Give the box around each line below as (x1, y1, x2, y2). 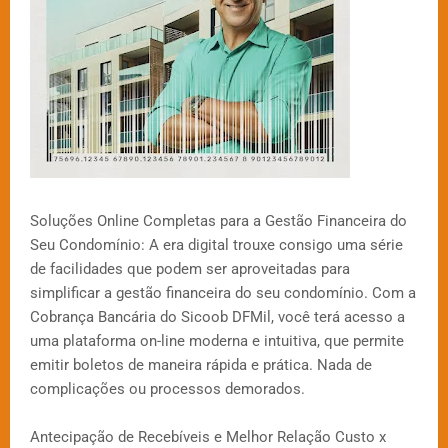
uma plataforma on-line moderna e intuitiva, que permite (30, 332, 404, 351)
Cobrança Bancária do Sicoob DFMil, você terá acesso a (30, 308, 405, 327)
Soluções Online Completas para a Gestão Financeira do (30, 212, 407, 231)
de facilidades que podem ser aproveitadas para (30, 260, 350, 279)
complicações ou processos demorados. (30, 380, 305, 399)
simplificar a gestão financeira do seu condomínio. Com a (30, 284, 416, 303)
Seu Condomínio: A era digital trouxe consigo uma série (30, 236, 403, 255)
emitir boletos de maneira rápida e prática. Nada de (30, 356, 372, 375)
